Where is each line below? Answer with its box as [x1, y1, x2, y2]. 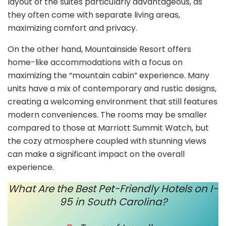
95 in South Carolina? [59, 194, 167, 209]
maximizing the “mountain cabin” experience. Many [8, 69, 209, 81]
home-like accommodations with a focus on [8, 56, 183, 68]
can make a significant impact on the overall [8, 148, 185, 160]
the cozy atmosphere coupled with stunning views [8, 135, 206, 147]
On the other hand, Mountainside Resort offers [8, 43, 191, 55]
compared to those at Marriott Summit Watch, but [8, 122, 209, 134]
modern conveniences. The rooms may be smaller [8, 108, 207, 121]
